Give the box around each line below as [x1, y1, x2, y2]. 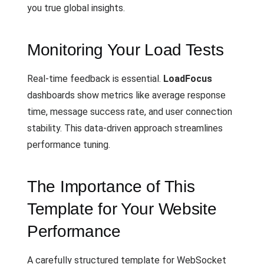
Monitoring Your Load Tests [27, 40, 224, 59]
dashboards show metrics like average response [27, 89, 226, 101]
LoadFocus [163, 72, 212, 84]
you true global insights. [27, 2, 125, 14]
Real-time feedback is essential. [27, 72, 163, 84]
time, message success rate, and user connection [27, 105, 232, 117]
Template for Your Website [27, 199, 217, 218]
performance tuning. [27, 138, 110, 150]
